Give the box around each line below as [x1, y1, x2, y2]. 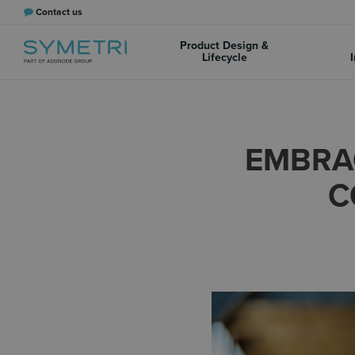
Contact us [36, 6, 82, 17]
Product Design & [180, 39, 269, 52]
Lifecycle [201, 51, 247, 64]
